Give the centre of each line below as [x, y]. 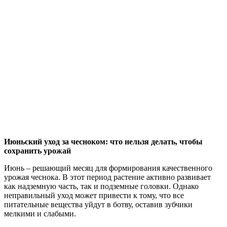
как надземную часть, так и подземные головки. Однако [101, 186]
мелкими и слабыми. [40, 213]
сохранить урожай [37, 150]
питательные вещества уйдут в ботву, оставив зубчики [98, 204]
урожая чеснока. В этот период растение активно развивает [107, 177]
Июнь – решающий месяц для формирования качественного [108, 168]
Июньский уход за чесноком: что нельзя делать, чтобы [103, 141]
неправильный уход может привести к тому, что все [94, 195]
